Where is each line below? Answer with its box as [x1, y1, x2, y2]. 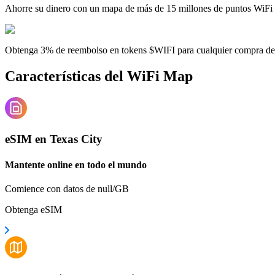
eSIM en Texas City [5, 133, 103, 146]
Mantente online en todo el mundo [5, 159, 147, 170]
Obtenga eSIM [5, 204, 62, 215]
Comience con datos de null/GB [5, 183, 129, 194]
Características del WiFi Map [5, 68, 193, 84]
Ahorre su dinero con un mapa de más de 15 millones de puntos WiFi [5, 2, 273, 14]
